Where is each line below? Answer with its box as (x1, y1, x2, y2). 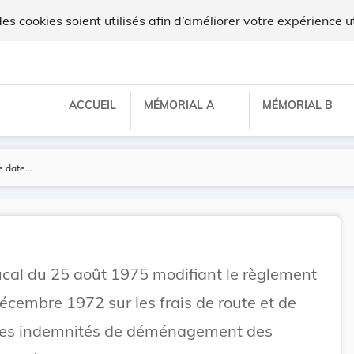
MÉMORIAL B (262, 97, 336, 112)
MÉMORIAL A (144, 97, 217, 112)
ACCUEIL (69, 97, 116, 112)
